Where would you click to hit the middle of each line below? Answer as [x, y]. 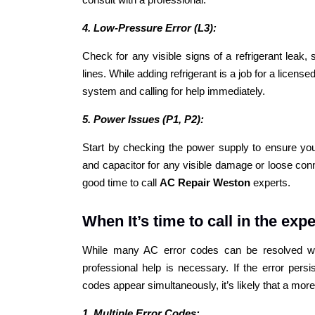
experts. [270, 182]
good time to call [121, 182]
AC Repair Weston [205, 182]
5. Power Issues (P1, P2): [143, 119]
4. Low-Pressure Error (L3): [149, 27]
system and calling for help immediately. [174, 91]
